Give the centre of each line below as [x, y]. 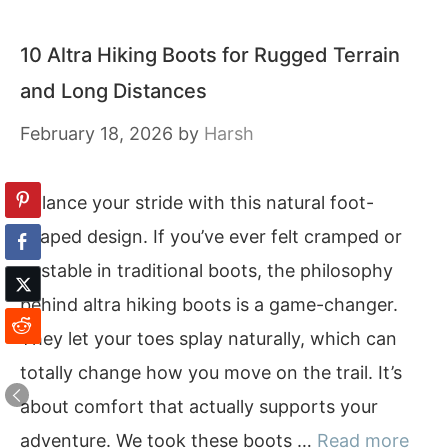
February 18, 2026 [96, 133]
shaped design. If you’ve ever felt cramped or [211, 236]
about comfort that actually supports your [199, 406]
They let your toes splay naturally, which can [208, 338]
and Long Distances [113, 91]
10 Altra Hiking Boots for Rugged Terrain [210, 55]
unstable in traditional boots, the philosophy [206, 270]
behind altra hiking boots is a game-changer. [209, 304]
